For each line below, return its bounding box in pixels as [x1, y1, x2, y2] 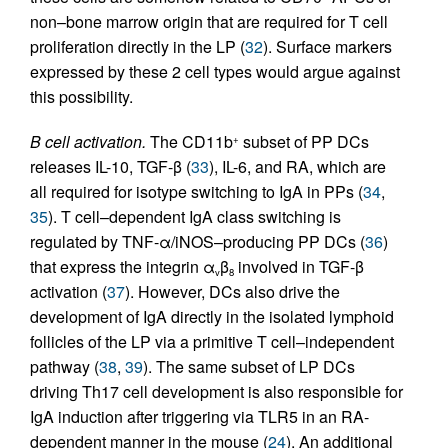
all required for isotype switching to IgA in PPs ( [30, 180, 363, 203]
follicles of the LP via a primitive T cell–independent [30, 330, 394, 353]
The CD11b [146, 130, 233, 153]
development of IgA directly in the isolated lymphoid [30, 305, 394, 328]
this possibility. [30, 85, 133, 108]
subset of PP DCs [239, 130, 369, 153]
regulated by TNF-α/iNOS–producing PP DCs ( [30, 230, 365, 253]
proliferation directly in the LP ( [30, 35, 245, 58]
